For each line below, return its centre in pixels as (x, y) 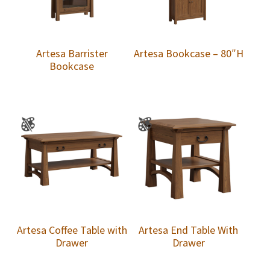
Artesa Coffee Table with (72, 230)
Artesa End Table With (189, 230)
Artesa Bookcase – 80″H (188, 53)
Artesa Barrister (72, 53)
